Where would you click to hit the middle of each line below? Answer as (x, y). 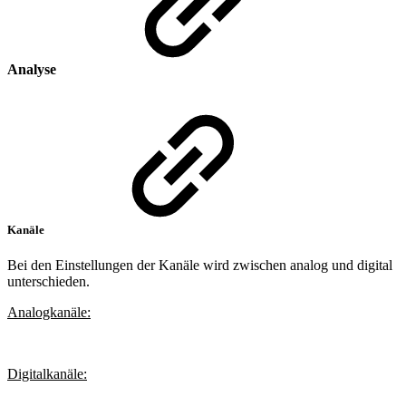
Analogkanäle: (49, 313)
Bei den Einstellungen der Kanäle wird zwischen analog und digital (200, 266)
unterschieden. (48, 282)
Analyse (34, 69)
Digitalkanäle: (47, 374)
